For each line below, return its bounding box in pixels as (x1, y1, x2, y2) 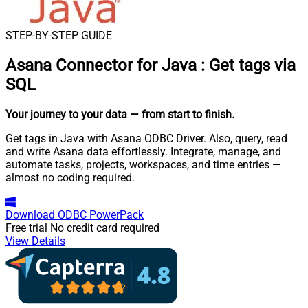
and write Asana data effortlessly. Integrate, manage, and (5, 144, 281, 158)
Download (5, 208, 55, 221)
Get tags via (209, 55, 296, 75)
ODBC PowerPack (58, 208, 144, 221)
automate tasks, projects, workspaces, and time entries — (5, 157, 281, 171)
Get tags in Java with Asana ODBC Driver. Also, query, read (5, 131, 287, 145)
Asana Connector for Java (5, 55, 197, 75)
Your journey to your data (5, 107, 127, 121)
